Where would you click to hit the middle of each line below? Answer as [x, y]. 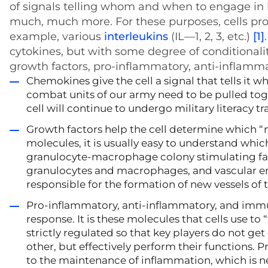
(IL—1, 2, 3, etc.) [211, 36]
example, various [57, 36]
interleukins [136, 36]
